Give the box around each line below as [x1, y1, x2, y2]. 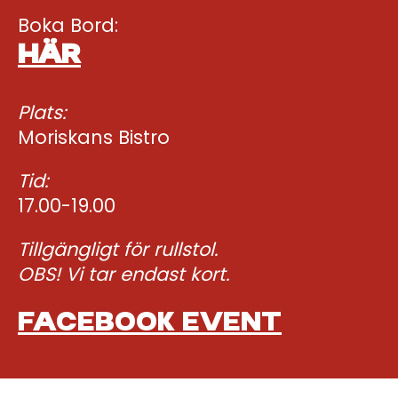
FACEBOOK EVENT [18, 308, 282, 338]
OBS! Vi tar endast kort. [18, 260, 229, 287]
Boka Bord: [18, 12, 118, 38]
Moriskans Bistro [18, 123, 170, 150]
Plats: [18, 99, 71, 125]
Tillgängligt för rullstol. [18, 235, 218, 262]
